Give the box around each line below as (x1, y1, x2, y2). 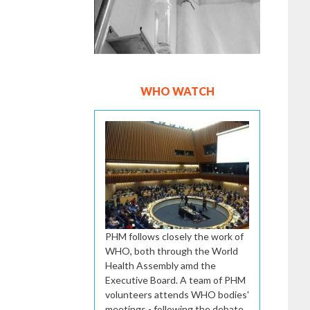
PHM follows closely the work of (105, 230, 244, 242)
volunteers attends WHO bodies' (105, 288, 249, 300)
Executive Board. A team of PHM (105, 273, 246, 286)
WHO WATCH (140, 84, 215, 98)
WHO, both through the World (105, 244, 238, 257)
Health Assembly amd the (105, 259, 216, 271)
